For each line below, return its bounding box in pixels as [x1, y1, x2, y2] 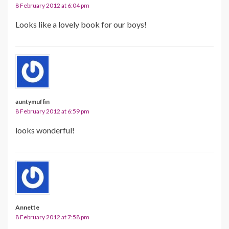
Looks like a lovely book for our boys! [15, 19, 147, 29]
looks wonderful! [15, 125, 75, 135]
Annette [15, 203, 39, 211]
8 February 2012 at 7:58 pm [15, 213, 89, 221]
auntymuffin [15, 97, 50, 105]
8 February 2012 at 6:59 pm [15, 107, 89, 115]
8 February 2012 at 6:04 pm [15, 1, 89, 9]
